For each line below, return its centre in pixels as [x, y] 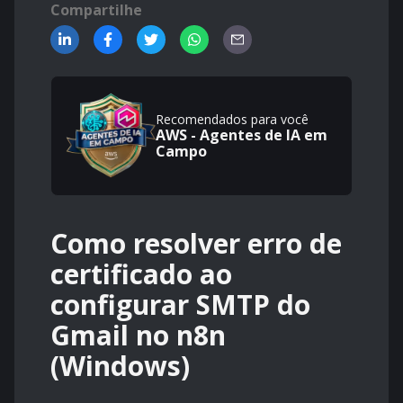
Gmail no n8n [138, 336]
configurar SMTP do [180, 305]
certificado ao [141, 274]
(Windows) [120, 366]
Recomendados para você [232, 119]
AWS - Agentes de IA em [242, 135]
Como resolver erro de [196, 244]
